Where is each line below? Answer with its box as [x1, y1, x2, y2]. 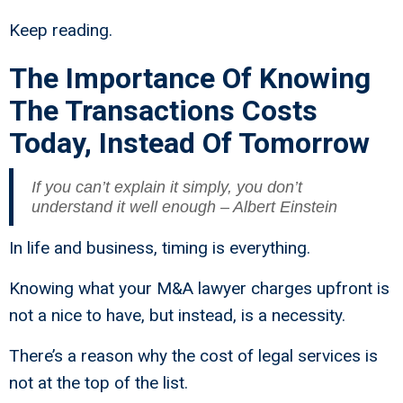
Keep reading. [9, 20, 112, 41]
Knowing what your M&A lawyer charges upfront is [9, 278, 390, 300]
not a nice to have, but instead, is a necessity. [9, 305, 345, 327]
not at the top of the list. [9, 372, 188, 394]
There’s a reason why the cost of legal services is [9, 345, 378, 367]
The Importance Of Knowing [9, 61, 371, 96]
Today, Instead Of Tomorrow [9, 126, 370, 161]
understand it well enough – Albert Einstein [31, 198, 337, 217]
